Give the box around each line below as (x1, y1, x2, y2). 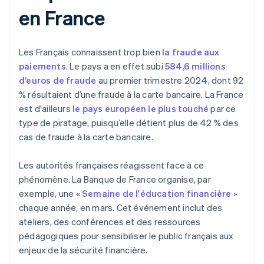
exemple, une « (19, 187, 82, 200)
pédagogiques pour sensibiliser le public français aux (19, 230, 234, 242)
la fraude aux (162, 46, 220, 58)
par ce (209, 103, 236, 115)
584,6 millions (165, 60, 226, 72)
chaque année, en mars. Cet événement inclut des (19, 202, 223, 214)
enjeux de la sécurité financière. (19, 244, 148, 256)
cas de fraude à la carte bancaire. (19, 131, 153, 143)
